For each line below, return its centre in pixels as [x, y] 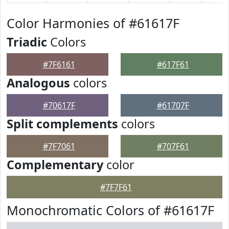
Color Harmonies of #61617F [93, 23]
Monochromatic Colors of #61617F [110, 210]
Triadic [27, 42]
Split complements [62, 124]
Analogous [38, 83]
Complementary [55, 165]
